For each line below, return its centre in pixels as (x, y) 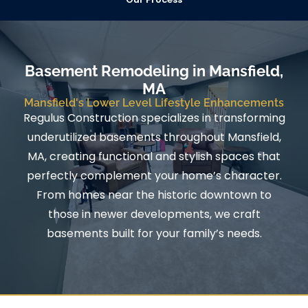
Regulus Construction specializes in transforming (154, 118)
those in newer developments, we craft (154, 214)
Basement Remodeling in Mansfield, (154, 71)
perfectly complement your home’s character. (154, 176)
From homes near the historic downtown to (154, 195)
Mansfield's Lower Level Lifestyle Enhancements (154, 103)
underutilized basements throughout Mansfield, (154, 137)
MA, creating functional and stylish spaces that (154, 157)
